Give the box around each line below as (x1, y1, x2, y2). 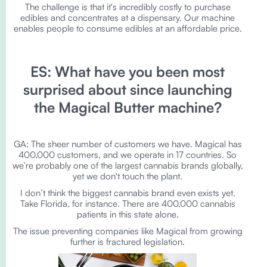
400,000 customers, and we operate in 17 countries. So (18, 149, 237, 160)
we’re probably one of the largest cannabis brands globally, (12, 160, 243, 171)
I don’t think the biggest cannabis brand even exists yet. (20, 187, 235, 198)
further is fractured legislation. (70, 236, 185, 247)
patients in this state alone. (76, 209, 179, 220)
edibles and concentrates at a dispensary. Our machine (20, 12, 235, 23)
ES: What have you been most (30, 63, 225, 80)
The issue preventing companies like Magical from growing (13, 225, 243, 237)
